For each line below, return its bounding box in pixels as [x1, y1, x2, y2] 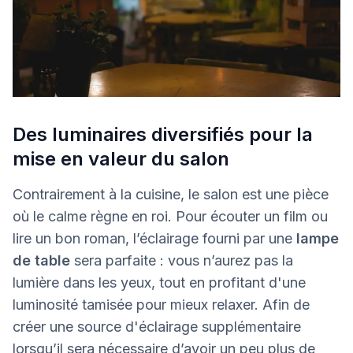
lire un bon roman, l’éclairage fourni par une [13, 229, 296, 247]
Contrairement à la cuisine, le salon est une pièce [13, 185, 329, 203]
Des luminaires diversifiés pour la [13, 122, 313, 146]
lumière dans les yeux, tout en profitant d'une [13, 273, 306, 291]
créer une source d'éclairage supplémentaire [13, 318, 301, 335]
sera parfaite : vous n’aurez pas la [70, 251, 293, 269]
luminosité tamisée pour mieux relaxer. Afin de [13, 295, 310, 313]
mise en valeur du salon [13, 147, 229, 170]
